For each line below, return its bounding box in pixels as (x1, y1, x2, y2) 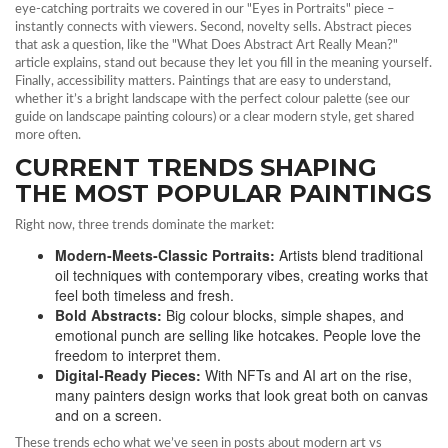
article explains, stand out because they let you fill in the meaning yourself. (15, 57, 432, 70)
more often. (15, 129, 81, 142)
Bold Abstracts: (55, 305, 162, 325)
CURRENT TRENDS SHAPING (15, 153, 377, 182)
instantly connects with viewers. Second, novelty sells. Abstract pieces (15, 21, 412, 34)
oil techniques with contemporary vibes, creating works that (55, 265, 428, 285)
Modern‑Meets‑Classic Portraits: (55, 245, 275, 265)
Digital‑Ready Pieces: (55, 365, 201, 385)
